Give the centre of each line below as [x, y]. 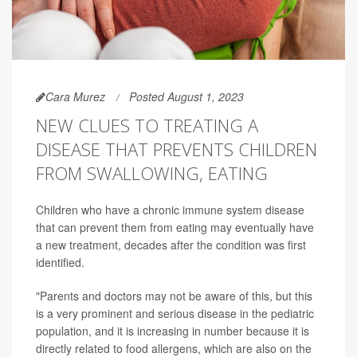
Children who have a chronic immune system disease [170, 209]
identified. [60, 262]
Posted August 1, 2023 [186, 96]
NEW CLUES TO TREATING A [147, 125]
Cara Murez [75, 96]
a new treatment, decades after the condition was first [171, 244]
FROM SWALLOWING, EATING [152, 173]
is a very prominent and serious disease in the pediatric [175, 313]
